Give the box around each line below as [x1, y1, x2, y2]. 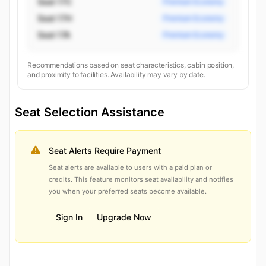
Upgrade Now [97, 212, 151, 223]
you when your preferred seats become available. [49, 187, 207, 196]
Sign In [56, 212, 83, 223]
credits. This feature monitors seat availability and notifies [49, 175, 233, 184]
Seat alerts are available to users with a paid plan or [49, 163, 212, 172]
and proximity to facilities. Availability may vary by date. [27, 70, 205, 80]
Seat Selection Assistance [15, 105, 164, 120]
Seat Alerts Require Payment [49, 145, 161, 156]
